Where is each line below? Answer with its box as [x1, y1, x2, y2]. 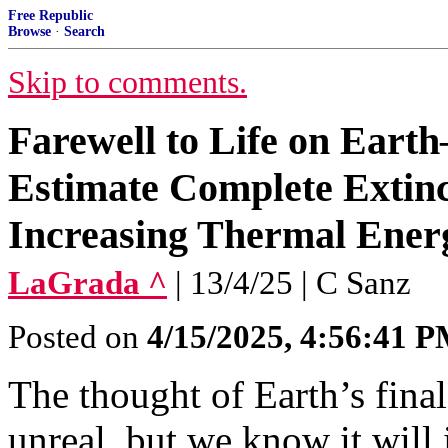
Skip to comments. [8, 65, 247, 100]
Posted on [8, 319, 147, 355]
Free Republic [8, 8, 93, 23]
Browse [8, 24, 51, 39]
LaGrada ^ [8, 265, 167, 301]
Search [64, 24, 105, 39]
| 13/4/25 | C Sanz [175, 265, 411, 301]
